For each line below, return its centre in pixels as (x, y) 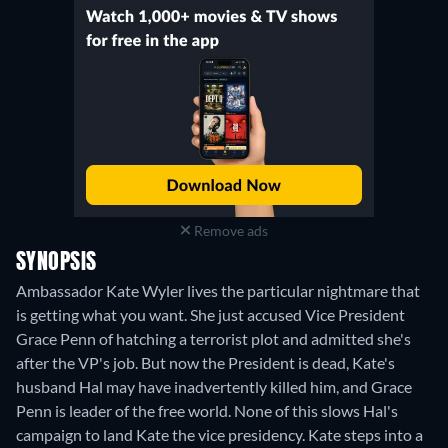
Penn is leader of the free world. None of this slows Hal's (207, 410)
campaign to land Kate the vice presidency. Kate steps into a (219, 434)
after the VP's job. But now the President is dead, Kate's (205, 362)
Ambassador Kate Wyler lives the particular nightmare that (218, 290)
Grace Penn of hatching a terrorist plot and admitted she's (213, 338)
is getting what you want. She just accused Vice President (210, 314)
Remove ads (229, 230)
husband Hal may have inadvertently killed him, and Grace (214, 386)
